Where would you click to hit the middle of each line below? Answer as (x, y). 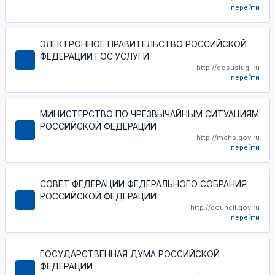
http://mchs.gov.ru (228, 137)
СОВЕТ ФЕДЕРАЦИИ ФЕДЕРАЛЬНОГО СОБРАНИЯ (143, 184)
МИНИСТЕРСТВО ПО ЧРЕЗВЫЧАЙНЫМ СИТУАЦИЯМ (149, 114)
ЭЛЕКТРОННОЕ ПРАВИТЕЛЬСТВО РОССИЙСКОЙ (143, 44)
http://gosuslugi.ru (228, 67)
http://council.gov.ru (225, 207)
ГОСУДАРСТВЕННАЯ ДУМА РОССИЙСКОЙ (130, 254)
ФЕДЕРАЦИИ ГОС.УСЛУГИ (95, 56)
